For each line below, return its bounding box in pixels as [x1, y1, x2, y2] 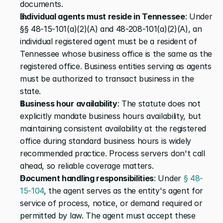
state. [20, 86, 41, 96]
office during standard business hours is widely [20, 135, 191, 146]
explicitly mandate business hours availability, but [20, 111, 201, 121]
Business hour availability [20, 98, 117, 109]
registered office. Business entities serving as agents [20, 61, 212, 71]
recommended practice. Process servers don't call [20, 148, 205, 158]
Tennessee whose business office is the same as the [20, 48, 212, 59]
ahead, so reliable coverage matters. [20, 160, 154, 171]
